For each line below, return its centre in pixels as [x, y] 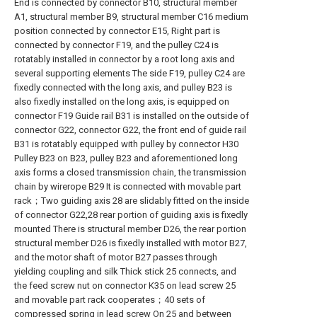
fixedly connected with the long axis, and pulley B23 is [123, 87]
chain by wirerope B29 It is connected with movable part [128, 186]
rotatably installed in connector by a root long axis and [125, 59]
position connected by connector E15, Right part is [117, 31]
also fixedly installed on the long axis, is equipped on [122, 102]
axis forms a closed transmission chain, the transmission [130, 172]
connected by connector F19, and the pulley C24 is [116, 45]
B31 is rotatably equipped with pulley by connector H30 [126, 144]
